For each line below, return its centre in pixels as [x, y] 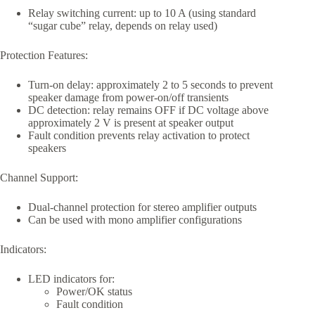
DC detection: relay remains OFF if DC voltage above [148, 110]
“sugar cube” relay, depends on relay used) [123, 26]
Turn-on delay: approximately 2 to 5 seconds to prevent [150, 85]
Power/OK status [94, 292]
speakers [47, 148]
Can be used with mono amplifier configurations [135, 220]
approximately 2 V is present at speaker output [131, 123]
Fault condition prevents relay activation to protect [139, 136]
